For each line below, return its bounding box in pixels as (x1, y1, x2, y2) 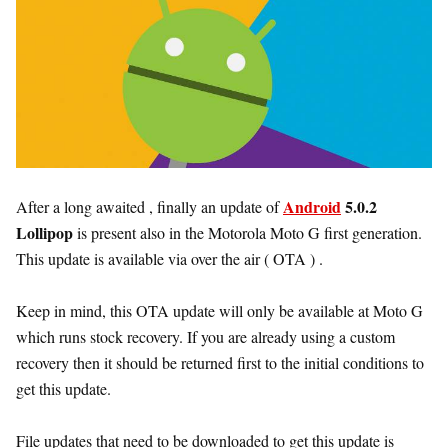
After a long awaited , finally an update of (16, 195, 283, 217)
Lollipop (16, 220, 73, 244)
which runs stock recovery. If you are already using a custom (16, 325, 395, 347)
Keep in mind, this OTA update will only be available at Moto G (16, 299, 423, 321)
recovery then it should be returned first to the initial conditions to (16, 351, 424, 373)
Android (283, 194, 341, 218)
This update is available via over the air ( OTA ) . (16, 247, 323, 269)
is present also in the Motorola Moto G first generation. (73, 221, 422, 243)
